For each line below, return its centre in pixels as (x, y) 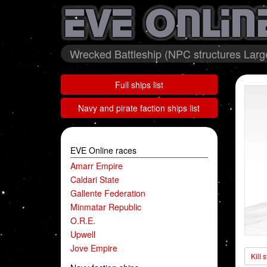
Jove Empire (94, 248)
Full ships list (139, 85)
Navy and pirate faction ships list (139, 108)
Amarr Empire (97, 166)
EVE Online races (103, 150)
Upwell (83, 234)
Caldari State (95, 179)
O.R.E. (83, 221)
